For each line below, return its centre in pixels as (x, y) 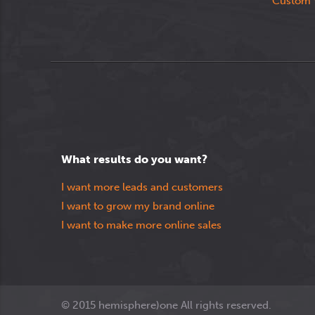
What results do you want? (134, 159)
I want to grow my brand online (138, 206)
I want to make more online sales (141, 225)
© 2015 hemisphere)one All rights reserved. (166, 305)
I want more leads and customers (142, 187)
